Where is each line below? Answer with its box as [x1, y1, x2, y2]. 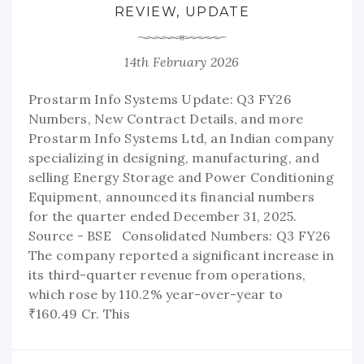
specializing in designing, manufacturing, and [28, 149, 319, 166]
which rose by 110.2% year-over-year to [28, 285, 284, 302]
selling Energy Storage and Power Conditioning [28, 168, 334, 185]
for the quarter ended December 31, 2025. [28, 207, 297, 224]
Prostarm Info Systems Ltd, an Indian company [28, 129, 334, 146]
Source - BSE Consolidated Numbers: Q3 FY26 [28, 227, 331, 244]
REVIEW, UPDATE [114, 3, 250, 19]
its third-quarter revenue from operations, [28, 266, 306, 283]
